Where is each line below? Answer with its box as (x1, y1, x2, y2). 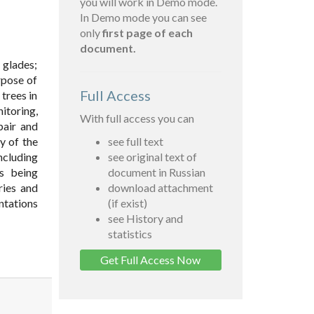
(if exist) (107, 196, 147, 210)
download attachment (107, 181, 213, 195)
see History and (107, 212, 183, 226)
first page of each (102, 26, 193, 40)
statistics (107, 227, 152, 241)
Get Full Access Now (100, 253, 201, 267)
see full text (107, 135, 163, 149)
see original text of (107, 150, 197, 164)
